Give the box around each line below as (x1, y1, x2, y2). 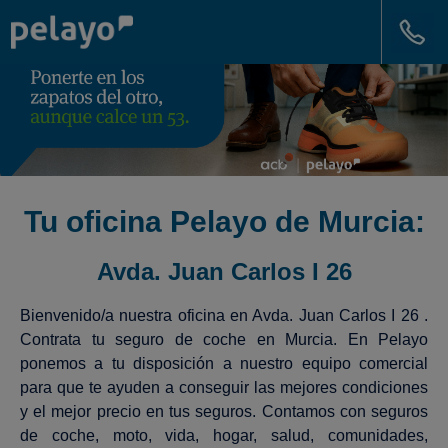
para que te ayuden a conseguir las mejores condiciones (20, 379, 428, 396)
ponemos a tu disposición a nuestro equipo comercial (20, 355, 428, 372)
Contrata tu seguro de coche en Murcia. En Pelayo (20, 331, 428, 348)
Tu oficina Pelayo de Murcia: (23, 205, 425, 238)
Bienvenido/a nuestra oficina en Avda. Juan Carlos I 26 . (20, 307, 428, 324)
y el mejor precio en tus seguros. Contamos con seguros (20, 403, 428, 420)
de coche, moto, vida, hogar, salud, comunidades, (20, 427, 428, 444)
